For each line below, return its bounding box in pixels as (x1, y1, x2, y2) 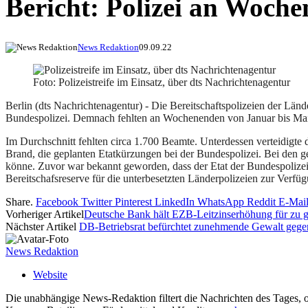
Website (33, 269, 67, 281)
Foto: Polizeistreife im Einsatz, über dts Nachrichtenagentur (33, 76, 290, 89)
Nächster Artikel (5, 221, 79, 233)
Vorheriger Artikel (5, 208, 84, 221)
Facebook (36, 196, 78, 208)
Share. (5, 196, 33, 208)
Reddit (247, 196, 276, 208)
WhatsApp (197, 196, 244, 208)
